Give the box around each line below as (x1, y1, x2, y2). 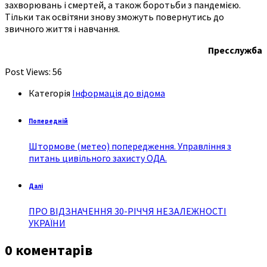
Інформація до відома (72, 86, 165, 99)
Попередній (29, 116, 68, 125)
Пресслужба (208, 44, 262, 56)
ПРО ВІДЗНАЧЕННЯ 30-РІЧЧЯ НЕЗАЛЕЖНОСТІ (29, 204, 226, 217)
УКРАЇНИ (29, 216, 66, 229)
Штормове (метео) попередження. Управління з (29, 139, 231, 152)
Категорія (29, 86, 72, 99)
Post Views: (5, 65, 51, 77)
